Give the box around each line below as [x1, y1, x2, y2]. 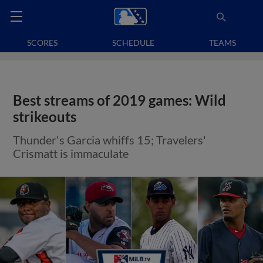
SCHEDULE [112, 38, 154, 48]
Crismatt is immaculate [13, 146, 129, 160]
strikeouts [13, 109, 77, 125]
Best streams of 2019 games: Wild [13, 92, 227, 109]
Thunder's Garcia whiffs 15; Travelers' [13, 133, 207, 147]
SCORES [27, 38, 58, 48]
